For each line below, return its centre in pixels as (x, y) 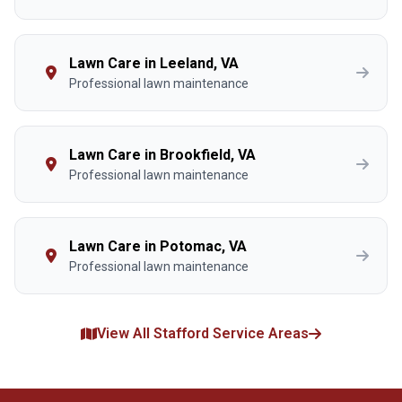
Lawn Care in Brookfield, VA (162, 155)
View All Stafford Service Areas (203, 333)
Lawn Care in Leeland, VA (154, 63)
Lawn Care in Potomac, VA (158, 246)
